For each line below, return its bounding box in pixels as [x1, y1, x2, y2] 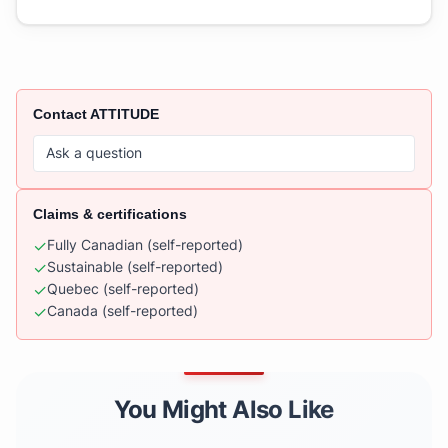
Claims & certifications [33, 205, 187, 222]
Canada [47, 303, 98, 320]
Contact [33, 105, 90, 122]
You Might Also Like [114, 394, 334, 424]
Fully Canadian [47, 237, 143, 254]
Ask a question [46, 144, 142, 161]
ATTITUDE [90, 105, 159, 122]
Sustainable [47, 259, 123, 276]
